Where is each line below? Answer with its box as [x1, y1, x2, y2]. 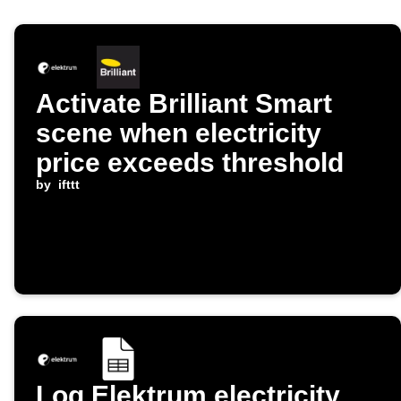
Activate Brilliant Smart [36, 89, 332, 119]
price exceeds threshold [36, 148, 344, 178]
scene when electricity [36, 118, 321, 149]
